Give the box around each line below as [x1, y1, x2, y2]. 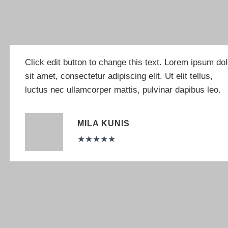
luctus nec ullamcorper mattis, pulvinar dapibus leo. [25, 85, 221, 95]
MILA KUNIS [77, 119, 130, 128]
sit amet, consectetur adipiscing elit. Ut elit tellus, [25, 71, 213, 81]
